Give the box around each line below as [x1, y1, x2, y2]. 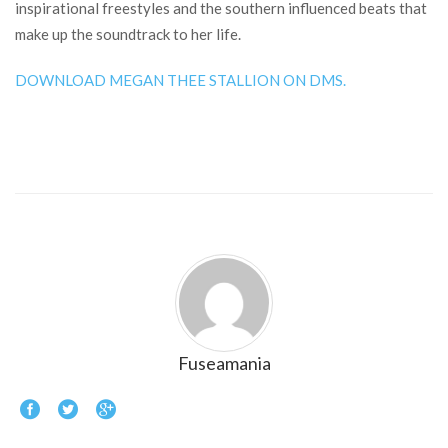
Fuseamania [177, 352, 271, 374]
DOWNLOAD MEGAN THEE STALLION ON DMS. [15, 71, 346, 89]
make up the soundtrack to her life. [15, 25, 241, 43]
